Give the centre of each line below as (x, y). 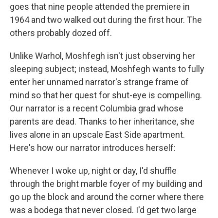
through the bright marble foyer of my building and (106, 184)
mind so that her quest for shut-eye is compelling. (106, 95)
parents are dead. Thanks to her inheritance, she (102, 121)
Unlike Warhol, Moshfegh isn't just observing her (102, 56)
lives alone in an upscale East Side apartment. (97, 135)
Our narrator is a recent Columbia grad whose (97, 108)
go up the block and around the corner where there (107, 197)
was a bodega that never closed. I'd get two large (103, 210)
